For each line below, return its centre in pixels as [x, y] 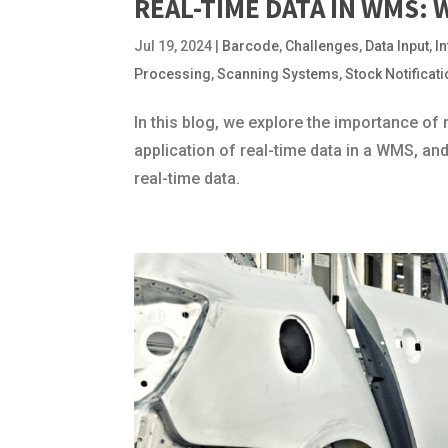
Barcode [251, 45]
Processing [173, 73]
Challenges [322, 45]
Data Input [397, 45]
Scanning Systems [278, 73]
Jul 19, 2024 [173, 45]
